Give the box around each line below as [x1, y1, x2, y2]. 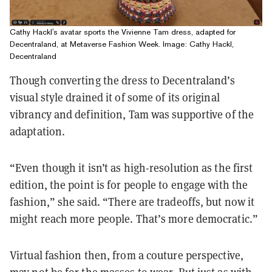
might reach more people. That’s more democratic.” [10, 211, 258, 226]
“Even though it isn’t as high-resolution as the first [10, 160, 253, 175]
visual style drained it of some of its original [10, 90, 220, 104]
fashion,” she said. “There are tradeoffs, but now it [10, 194, 255, 209]
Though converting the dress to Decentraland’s [10, 73, 236, 87]
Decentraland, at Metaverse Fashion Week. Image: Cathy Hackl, [10, 39, 234, 49]
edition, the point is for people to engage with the [10, 177, 248, 192]
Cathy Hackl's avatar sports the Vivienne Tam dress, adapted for [10, 27, 236, 36]
